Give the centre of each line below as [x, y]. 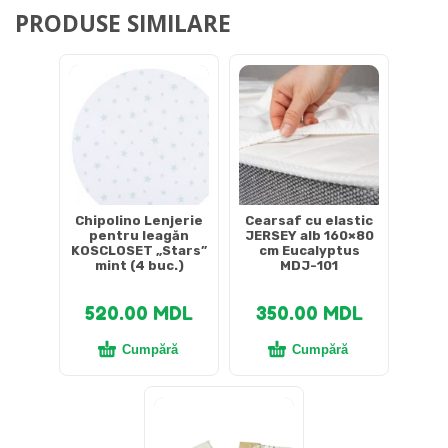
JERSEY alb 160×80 [309, 236]
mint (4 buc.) [139, 266]
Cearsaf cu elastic [309, 221]
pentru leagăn [139, 236]
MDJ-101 [309, 266]
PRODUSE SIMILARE [123, 23]
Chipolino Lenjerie [139, 221]
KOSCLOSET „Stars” [139, 251]
